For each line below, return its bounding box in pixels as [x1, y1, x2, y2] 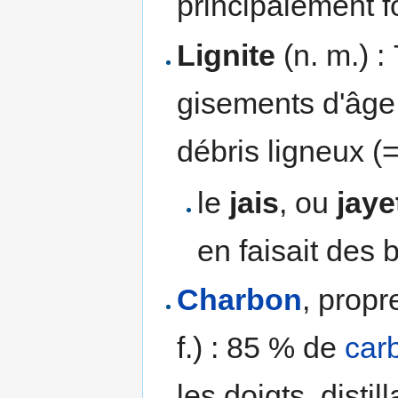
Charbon [177, 283, 303, 317]
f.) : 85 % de [177, 330, 346, 365]
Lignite [177, 37, 276, 72]
